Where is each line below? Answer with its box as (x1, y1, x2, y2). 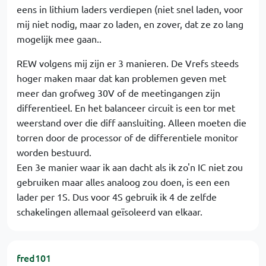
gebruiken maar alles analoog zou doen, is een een (17, 176, 230, 188)
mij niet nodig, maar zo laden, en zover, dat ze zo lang (17, 18, 243, 30)
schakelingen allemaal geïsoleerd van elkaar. (17, 205, 202, 217)
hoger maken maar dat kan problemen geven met (17, 72, 226, 84)
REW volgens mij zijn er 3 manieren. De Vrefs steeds (17, 57, 239, 69)
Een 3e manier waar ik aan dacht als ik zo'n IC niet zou (17, 161, 243, 173)
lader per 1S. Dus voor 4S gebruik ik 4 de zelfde (17, 191, 217, 202)
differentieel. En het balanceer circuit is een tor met (17, 102, 235, 113)
